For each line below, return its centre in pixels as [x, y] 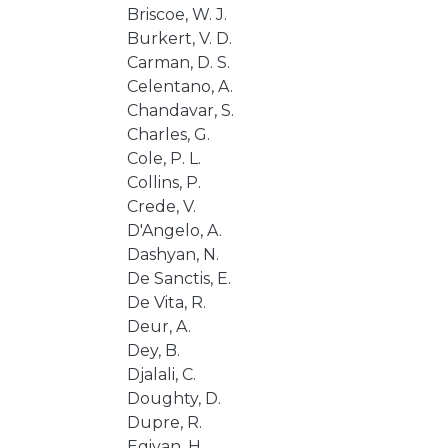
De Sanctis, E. [178, 278]
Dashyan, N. [172, 254]
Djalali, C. [161, 374]
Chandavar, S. [180, 110]
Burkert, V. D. [179, 38]
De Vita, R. [166, 302]
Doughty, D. [173, 398]
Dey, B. [153, 350]
